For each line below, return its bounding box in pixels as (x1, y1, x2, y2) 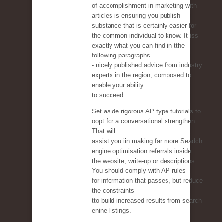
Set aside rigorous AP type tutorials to (92, 108, 201, 115)
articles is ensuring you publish (92, 12, 180, 20)
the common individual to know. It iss (92, 32, 198, 40)
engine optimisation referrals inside (92, 147, 191, 155)
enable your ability (92, 81, 144, 89)
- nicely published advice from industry (92, 61, 202, 69)
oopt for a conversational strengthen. (92, 117, 197, 125)
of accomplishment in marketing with (92, 2, 197, 10)
